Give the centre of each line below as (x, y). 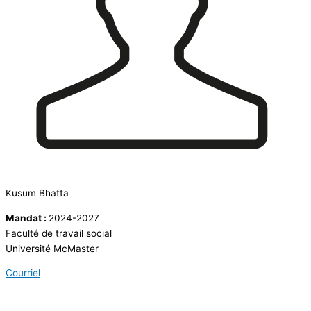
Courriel (23, 273)
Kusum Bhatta (37, 193)
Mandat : (27, 218)
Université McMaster (52, 248)
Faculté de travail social (59, 233)
